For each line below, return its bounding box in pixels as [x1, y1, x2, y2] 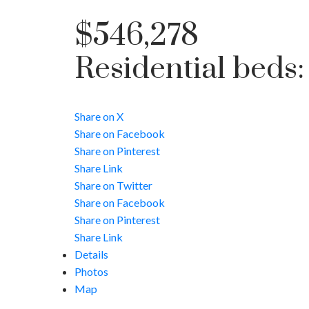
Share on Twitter [74, 179, 152, 192]
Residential [74, 50, 226, 88]
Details [74, 248, 108, 261]
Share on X [74, 110, 123, 123]
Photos [74, 265, 108, 279]
